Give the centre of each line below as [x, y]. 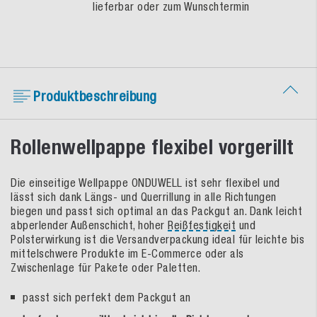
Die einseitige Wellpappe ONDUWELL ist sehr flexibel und [145, 182]
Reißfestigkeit [202, 225]
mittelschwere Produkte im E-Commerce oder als [127, 253]
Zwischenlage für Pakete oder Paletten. [105, 267]
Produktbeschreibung [95, 96]
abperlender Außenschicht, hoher [89, 225]
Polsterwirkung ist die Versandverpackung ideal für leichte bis [157, 239]
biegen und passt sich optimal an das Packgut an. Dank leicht [156, 211]
